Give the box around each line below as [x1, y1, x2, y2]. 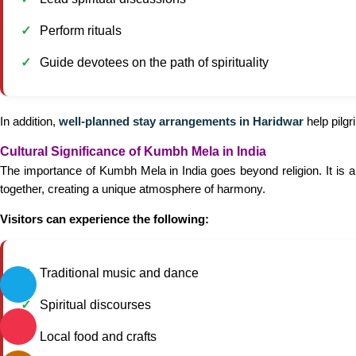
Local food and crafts [40, 330, 157, 343]
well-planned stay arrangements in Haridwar [59, 114, 304, 128]
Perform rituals [40, 24, 122, 37]
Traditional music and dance [40, 266, 199, 280]
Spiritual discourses [40, 298, 151, 311]
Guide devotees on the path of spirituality [40, 56, 269, 69]
